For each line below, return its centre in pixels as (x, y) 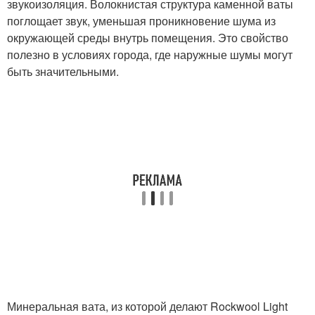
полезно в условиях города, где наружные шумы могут (150, 54)
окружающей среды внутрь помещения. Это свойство (148, 38)
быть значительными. (63, 71)
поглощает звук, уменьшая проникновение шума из (141, 21)
